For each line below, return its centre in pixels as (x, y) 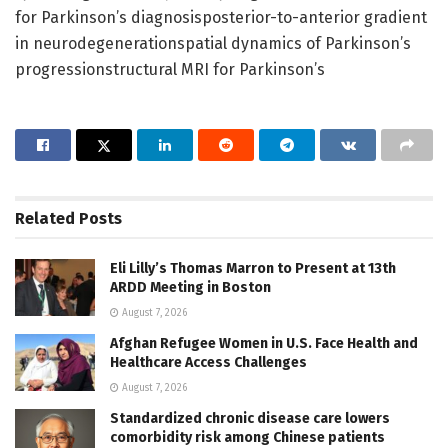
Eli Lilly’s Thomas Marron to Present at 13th (253, 268)
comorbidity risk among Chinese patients (247, 437)
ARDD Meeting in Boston (190, 287)
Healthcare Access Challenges (208, 362)
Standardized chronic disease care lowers (250, 418)
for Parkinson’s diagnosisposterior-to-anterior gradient (221, 17)
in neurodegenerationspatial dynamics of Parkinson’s (213, 43)
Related (45, 218)
